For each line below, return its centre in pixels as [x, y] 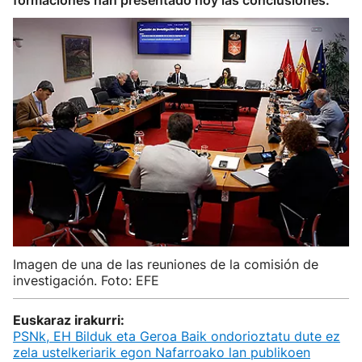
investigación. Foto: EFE [86, 280]
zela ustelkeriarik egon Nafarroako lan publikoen [162, 352]
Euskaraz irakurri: [69, 320]
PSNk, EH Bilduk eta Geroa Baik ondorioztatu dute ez [177, 336]
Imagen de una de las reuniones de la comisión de [166, 264]
